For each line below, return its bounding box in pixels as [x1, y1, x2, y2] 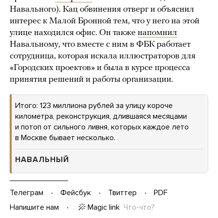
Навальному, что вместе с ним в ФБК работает [10, 39, 191, 49]
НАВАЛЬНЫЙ [15, 154, 69, 164]
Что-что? [124, 202, 155, 212]
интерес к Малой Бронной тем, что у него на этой [10, 16, 200, 26]
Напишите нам [10, 202, 59, 213]
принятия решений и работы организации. [10, 74, 173, 84]
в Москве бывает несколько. [15, 132, 115, 143]
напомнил [138, 28, 177, 37]
